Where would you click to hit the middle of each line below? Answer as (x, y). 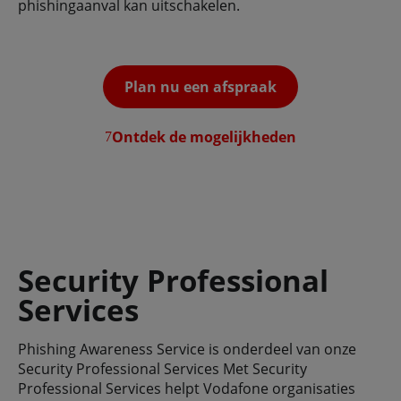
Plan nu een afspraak (200, 87)
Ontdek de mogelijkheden (204, 137)
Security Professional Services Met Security (162, 369)
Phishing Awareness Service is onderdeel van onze (187, 350)
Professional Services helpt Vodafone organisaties (187, 389)
